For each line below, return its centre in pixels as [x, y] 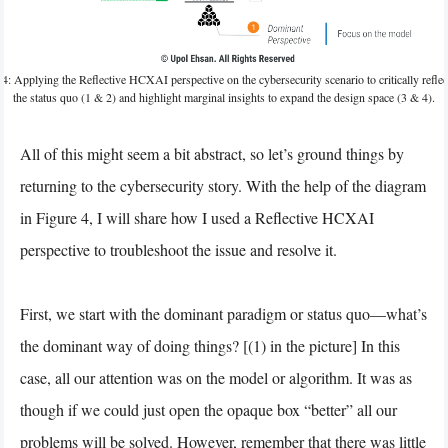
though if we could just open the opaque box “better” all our [208, 409]
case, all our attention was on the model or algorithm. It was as [216, 377]
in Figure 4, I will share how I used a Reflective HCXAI [197, 217]
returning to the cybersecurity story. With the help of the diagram [223, 185]
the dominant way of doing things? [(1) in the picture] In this [210, 345]
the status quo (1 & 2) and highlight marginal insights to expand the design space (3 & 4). [224, 96]
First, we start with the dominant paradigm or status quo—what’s [223, 313]
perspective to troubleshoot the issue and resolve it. [178, 249]
